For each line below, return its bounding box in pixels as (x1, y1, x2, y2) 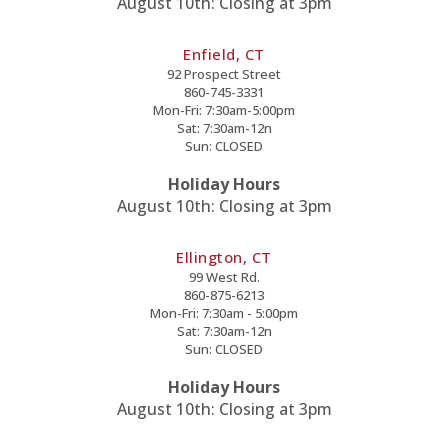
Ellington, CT (176, 246, 272, 267)
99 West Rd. (188, 267, 260, 286)
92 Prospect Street (167, 64, 281, 83)
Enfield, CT (183, 43, 265, 64)
